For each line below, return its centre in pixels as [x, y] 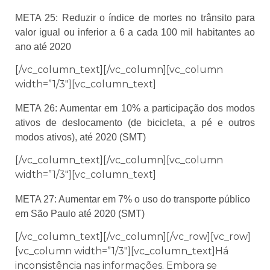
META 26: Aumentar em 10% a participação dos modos [135, 108]
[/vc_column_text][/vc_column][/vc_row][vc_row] [133, 236]
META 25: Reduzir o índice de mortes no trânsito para [135, 17]
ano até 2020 [43, 46]
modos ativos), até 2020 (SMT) [80, 137]
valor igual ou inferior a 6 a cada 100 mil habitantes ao [135, 32]
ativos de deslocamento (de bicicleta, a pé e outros [135, 123]
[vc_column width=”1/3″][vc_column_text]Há [122, 251]
